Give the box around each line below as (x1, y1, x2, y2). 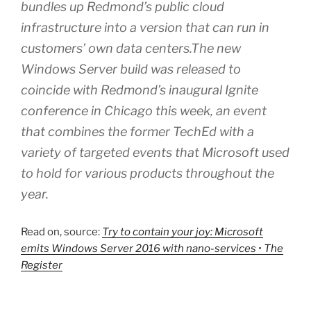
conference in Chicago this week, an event (21, 103, 267, 118)
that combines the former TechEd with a (21, 124, 254, 139)
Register (21, 258, 62, 271)
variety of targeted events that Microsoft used (21, 144, 289, 160)
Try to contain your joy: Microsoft (102, 225, 263, 238)
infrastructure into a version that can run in (21, 19, 269, 35)
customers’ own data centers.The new (21, 40, 241, 56)
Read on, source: (21, 225, 102, 238)
